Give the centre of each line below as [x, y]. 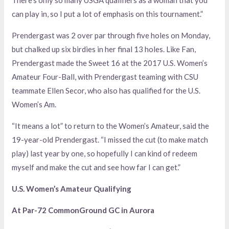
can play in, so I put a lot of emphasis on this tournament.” [108, 14]
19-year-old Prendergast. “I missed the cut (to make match [110, 140]
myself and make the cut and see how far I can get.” [97, 167]
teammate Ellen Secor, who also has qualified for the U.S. [106, 91]
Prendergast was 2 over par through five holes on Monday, [111, 36]
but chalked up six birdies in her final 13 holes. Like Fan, [104, 49]
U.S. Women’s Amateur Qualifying [72, 189]
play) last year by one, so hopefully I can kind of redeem [105, 154]
